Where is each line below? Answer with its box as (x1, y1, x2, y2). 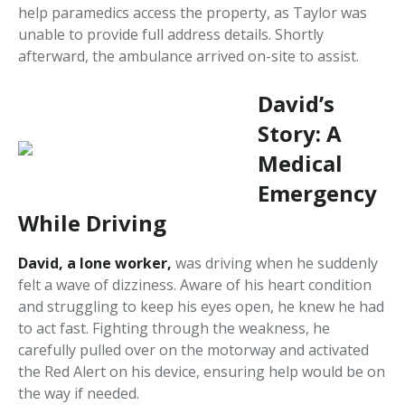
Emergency (258, 178, 377, 209)
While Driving (18, 208, 166, 239)
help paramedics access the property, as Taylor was (18, 3, 367, 24)
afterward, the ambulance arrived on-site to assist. (18, 46, 359, 67)
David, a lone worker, (18, 253, 172, 274)
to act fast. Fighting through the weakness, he (18, 318, 330, 339)
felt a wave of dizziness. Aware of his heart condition (18, 275, 372, 296)
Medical (258, 148, 343, 179)
